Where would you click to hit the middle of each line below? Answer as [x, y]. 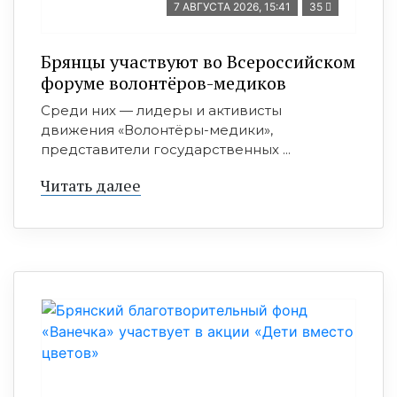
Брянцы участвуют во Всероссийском [198, 62]
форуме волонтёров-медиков [163, 83]
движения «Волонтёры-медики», [157, 130]
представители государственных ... [166, 149]
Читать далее [91, 185]
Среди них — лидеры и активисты [161, 110]
